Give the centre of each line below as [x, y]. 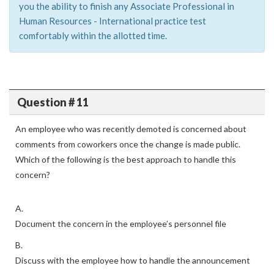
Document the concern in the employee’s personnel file [121, 224]
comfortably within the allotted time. [93, 35]
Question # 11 [53, 102]
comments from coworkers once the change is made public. [128, 144]
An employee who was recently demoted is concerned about [131, 129]
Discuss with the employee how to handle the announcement [133, 260]
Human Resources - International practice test [113, 21]
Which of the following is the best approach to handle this [126, 159]
